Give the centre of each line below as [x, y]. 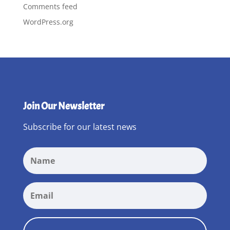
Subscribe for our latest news [80, 127]
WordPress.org [48, 22]
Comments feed [50, 7]
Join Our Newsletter [63, 106]
